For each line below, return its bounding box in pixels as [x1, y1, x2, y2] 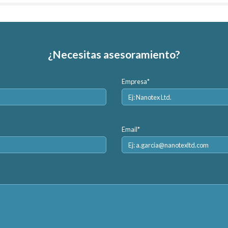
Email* [121, 125, 140, 133]
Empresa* [121, 77, 150, 85]
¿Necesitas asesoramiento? [47, 47, 180, 61]
